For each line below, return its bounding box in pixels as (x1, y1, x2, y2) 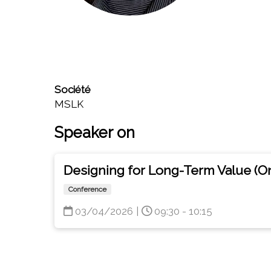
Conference (68, 185, 106, 194)
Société (54, 83, 91, 96)
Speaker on (54, 123, 135, 142)
